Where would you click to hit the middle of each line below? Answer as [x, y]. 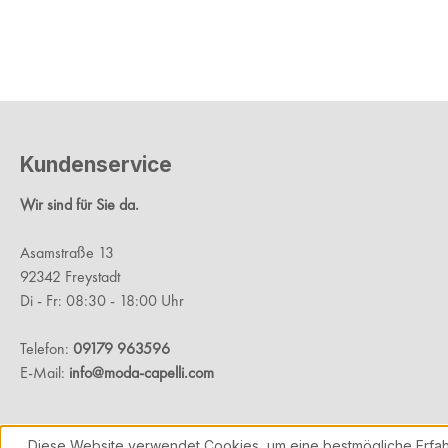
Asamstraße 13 [67, 253]
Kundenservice [96, 165]
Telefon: [46, 349]
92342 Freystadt [70, 277]
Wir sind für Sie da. [79, 205]
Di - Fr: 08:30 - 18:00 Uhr [102, 301]
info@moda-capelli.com [141, 373]
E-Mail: [44, 373]
